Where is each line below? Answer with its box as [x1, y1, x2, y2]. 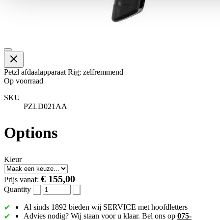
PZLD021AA [24, 102, 67, 110]
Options [4, 124, 57, 142]
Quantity [4, 185, 33, 193]
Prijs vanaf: [4, 175, 41, 184]
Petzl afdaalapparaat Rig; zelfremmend [4, 67, 123, 76]
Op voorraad [4, 76, 43, 85]
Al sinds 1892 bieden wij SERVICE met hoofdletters [24, 202, 188, 211]
